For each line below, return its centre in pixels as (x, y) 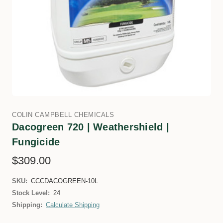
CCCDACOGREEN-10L (64, 181)
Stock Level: (31, 193)
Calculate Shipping (73, 205)
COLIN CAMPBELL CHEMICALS (63, 115)
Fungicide (36, 142)
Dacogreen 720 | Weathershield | (91, 127)
